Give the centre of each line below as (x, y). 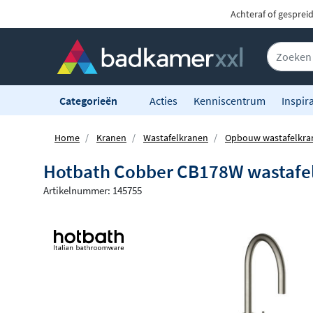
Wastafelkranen (176, 138)
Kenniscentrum (230, 100)
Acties (163, 100)
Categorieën (89, 100)
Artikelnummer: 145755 (93, 191)
